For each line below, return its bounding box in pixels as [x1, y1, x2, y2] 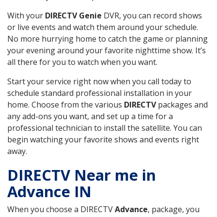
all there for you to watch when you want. [7, 56, 157, 67]
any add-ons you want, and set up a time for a [7, 110, 173, 122]
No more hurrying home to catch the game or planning [7, 33, 208, 44]
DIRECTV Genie [45, 10, 102, 21]
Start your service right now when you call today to [7, 76, 191, 87]
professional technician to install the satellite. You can [7, 122, 202, 133]
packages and [156, 99, 208, 110]
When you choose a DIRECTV [7, 203, 115, 215]
